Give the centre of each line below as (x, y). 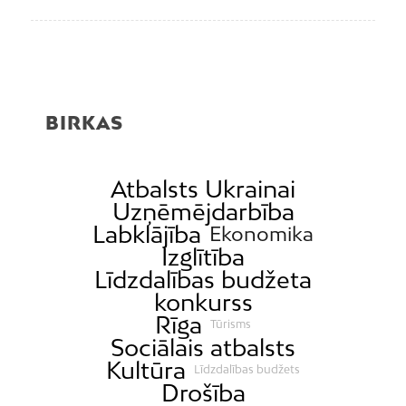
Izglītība (203, 256)
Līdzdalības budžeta (203, 279)
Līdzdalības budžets (247, 370)
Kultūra (145, 370)
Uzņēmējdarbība (203, 211)
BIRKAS (84, 122)
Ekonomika (262, 233)
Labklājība (146, 234)
